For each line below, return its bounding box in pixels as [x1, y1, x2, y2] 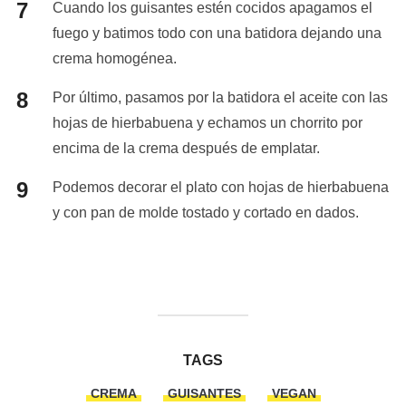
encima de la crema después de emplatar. [52, 140, 320, 157]
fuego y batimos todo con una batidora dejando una [52, 25, 382, 42]
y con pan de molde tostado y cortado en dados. [52, 205, 359, 221]
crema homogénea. [52, 51, 177, 67]
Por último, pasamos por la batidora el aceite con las [52, 90, 388, 106]
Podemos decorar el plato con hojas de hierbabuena [52, 179, 389, 196]
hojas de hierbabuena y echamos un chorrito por [52, 115, 362, 131]
